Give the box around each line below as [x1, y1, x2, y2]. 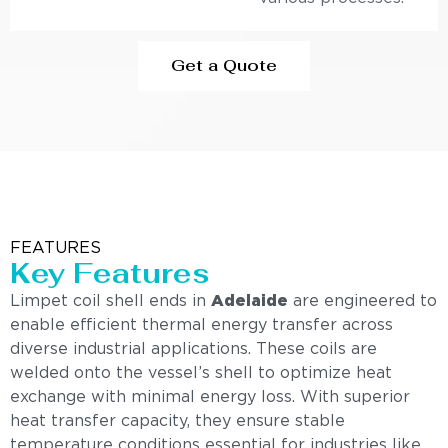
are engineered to [288, 294, 437, 310]
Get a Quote [171, 55, 277, 77]
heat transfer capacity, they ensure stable [10, 414, 345, 430]
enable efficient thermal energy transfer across [10, 318, 393, 334]
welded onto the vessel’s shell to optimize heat [10, 366, 392, 382]
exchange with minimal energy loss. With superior [10, 390, 410, 406]
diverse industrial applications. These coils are [10, 342, 377, 358]
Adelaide [211, 294, 288, 310]
